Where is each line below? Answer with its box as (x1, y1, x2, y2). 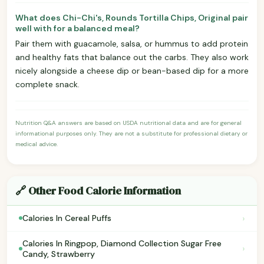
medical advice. (15, 140, 58, 148)
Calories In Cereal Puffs (22, 213, 111, 224)
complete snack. (15, 78, 80, 90)
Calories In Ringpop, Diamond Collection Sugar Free (22, 237, 222, 249)
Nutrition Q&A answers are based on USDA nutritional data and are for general (15, 118, 242, 127)
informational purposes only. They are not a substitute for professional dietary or (15, 129, 247, 137)
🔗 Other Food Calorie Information (15, 183, 181, 198)
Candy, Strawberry (22, 248, 95, 259)
